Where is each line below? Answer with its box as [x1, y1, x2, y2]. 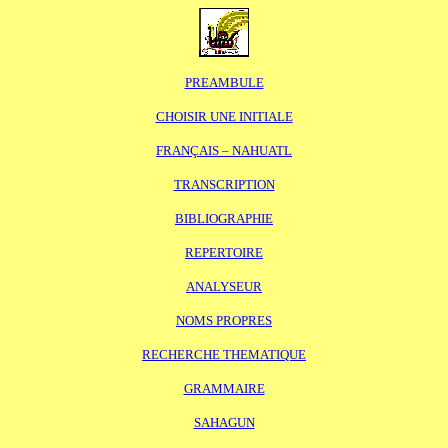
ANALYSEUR [186, 279, 262, 294]
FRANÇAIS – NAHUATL [156, 143, 292, 158]
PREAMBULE [184, 75, 264, 90]
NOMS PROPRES [176, 313, 272, 328]
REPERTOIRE [185, 245, 263, 260]
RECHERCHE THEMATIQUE [142, 347, 306, 362]
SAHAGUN [193, 415, 255, 430]
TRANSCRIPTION [173, 177, 275, 192]
